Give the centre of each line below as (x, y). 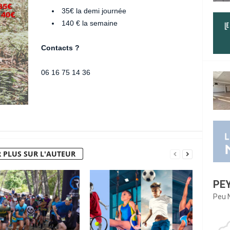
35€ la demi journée (94, 11)
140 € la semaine (90, 23)
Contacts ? (61, 48)
